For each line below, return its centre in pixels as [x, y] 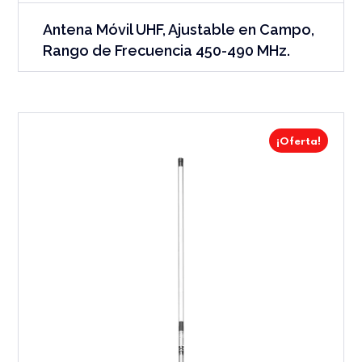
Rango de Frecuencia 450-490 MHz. [167, 50]
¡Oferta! [298, 141]
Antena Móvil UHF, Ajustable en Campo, [179, 29]
